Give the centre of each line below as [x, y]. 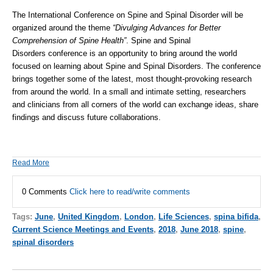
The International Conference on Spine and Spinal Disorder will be [128, 15]
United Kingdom [89, 217]
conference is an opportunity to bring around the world [141, 53]
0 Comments [46, 192]
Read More [31, 163]
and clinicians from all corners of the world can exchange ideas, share [135, 104]
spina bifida [236, 217]
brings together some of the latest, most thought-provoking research [132, 79]
